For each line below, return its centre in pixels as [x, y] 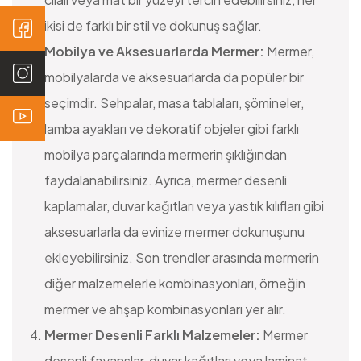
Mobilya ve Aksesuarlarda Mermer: [156, 52]
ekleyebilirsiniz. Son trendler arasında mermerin [182, 258]
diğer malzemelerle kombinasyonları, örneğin [175, 284]
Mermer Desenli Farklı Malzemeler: [152, 335]
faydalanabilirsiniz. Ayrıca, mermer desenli [166, 180]
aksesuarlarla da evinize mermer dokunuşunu [174, 232]
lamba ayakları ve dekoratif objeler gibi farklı [172, 129]
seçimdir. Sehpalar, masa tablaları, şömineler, [174, 103]
